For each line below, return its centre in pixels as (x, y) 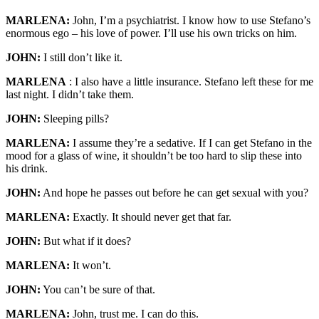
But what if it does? (86, 241)
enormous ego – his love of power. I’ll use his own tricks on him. (151, 33)
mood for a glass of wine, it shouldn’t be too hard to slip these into (154, 156)
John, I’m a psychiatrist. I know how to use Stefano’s (190, 20)
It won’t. (90, 265)
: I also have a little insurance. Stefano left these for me (190, 82)
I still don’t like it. (82, 57)
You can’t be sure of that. (98, 289)
